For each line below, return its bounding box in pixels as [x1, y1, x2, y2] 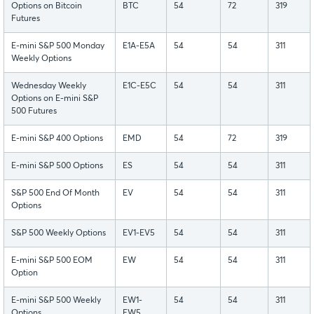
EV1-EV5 [123, 228, 155, 238]
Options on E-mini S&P [11, 94, 98, 103]
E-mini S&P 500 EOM [11, 256, 93, 265]
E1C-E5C [123, 81, 156, 90]
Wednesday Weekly [11, 81, 86, 90]
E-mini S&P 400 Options [11, 134, 103, 143]
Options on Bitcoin [11, 1, 82, 11]
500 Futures [11, 107, 57, 116]
